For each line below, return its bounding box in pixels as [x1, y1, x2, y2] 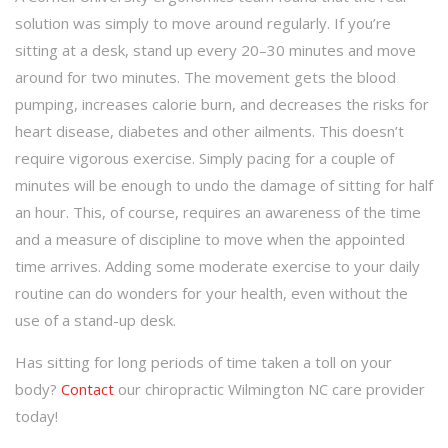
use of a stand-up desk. [15, 309, 176, 330]
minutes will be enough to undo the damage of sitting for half [15, 174, 433, 195]
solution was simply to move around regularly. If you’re [15, 12, 391, 33]
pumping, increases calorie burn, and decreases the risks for [15, 93, 429, 114]
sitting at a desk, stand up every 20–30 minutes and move [15, 39, 416, 60]
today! [15, 405, 58, 426]
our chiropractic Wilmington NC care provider [114, 378, 425, 399]
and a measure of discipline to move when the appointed [15, 228, 405, 249]
